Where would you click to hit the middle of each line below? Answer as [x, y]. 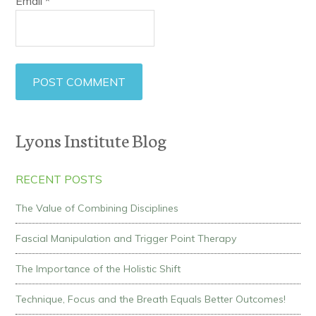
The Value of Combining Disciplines [97, 208]
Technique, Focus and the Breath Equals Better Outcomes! [151, 299]
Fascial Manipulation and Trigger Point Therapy [126, 238]
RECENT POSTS [59, 179]
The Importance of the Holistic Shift [98, 269]
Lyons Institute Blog [91, 140]
